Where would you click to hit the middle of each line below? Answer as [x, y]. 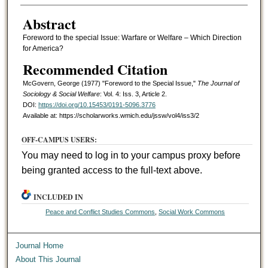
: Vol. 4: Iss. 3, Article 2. [133, 94]
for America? [43, 48]
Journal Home [40, 246]
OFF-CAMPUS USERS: [60, 140]
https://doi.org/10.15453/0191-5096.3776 [97, 105]
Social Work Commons [192, 212]
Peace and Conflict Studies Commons [100, 212]
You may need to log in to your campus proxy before [131, 156]
